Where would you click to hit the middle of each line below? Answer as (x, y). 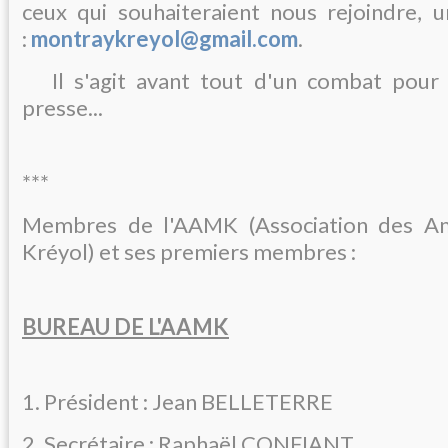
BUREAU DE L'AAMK (125, 326)
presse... (62, 107)
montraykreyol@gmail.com (164, 38)
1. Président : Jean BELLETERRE (177, 401)
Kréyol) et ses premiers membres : (189, 251)
